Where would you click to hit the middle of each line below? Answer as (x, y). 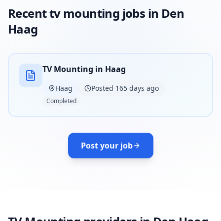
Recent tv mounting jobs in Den (96, 13)
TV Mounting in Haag (84, 69)
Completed (61, 101)
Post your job (107, 146)
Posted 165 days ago (125, 88)
